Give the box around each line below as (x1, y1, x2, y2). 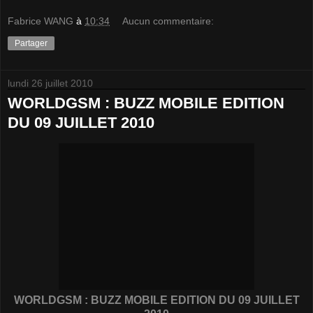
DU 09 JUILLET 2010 (8, 113, 154, 131)
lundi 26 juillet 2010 (8, 77, 93, 89)
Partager (15, 38, 48, 48)
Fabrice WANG (8, 15, 73, 27)
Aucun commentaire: (122, 15, 214, 27)
